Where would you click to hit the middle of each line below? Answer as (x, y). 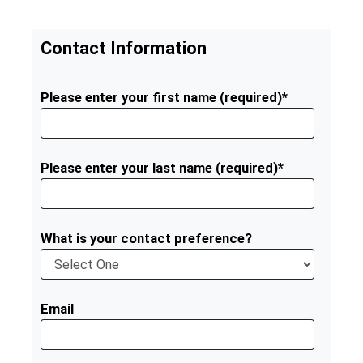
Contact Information (124, 48)
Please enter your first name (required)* (164, 97)
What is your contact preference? (146, 238)
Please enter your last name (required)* (162, 168)
